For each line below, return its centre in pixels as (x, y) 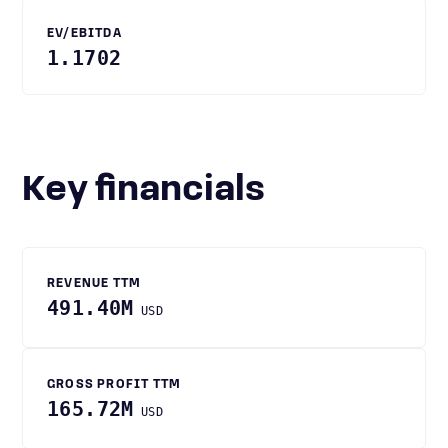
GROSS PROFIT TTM (114, 385)
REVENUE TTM (94, 284)
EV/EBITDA (84, 34)
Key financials (155, 191)
